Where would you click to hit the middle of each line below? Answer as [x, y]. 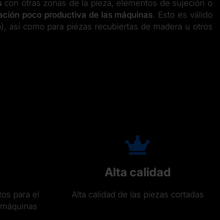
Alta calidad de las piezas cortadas [137, 194]
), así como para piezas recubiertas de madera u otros [107, 27]
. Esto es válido [183, 15]
